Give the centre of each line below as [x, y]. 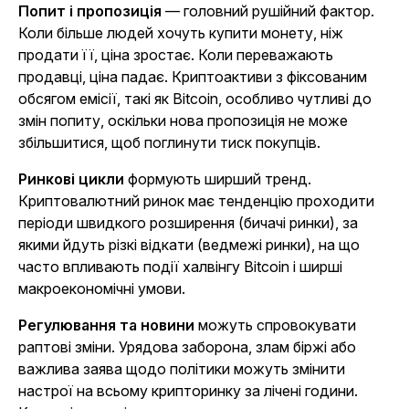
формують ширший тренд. [218, 179]
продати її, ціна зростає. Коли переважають [176, 55]
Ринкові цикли [71, 179]
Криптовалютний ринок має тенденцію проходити [196, 201]
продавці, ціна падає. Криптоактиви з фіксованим [193, 77]
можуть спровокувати [275, 325]
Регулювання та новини [106, 325]
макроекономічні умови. [102, 288]
